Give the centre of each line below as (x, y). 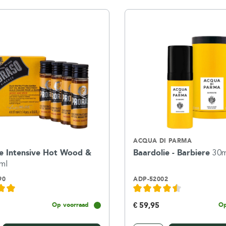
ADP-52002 (151, 179)
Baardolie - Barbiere (173, 153)
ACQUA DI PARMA (162, 141)
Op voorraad (71, 205)
